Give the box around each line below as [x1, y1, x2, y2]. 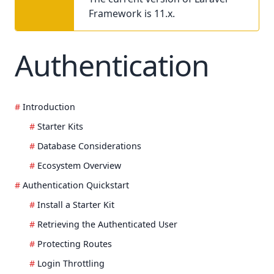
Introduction [23, 101, 75, 113]
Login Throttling [37, 257, 105, 270]
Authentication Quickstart [23, 179, 129, 191]
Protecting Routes [37, 238, 112, 250]
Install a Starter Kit [37, 199, 114, 211]
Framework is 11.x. [89, 7, 175, 20]
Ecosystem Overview [37, 160, 121, 172]
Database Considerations [37, 140, 141, 152]
